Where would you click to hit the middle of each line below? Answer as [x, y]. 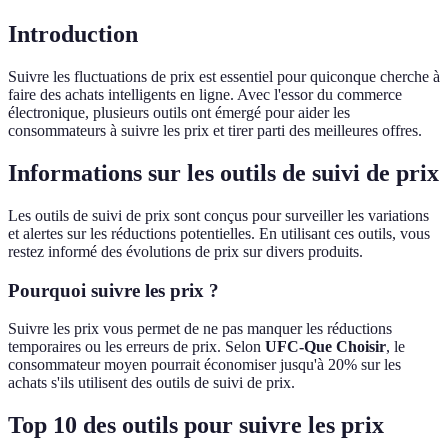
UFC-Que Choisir [325, 347]
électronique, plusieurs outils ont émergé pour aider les [179, 113]
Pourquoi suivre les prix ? [113, 290]
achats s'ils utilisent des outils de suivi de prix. [151, 383]
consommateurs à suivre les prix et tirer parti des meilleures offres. [215, 131]
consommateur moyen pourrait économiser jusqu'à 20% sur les [204, 365]
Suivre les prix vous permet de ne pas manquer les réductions [200, 329]
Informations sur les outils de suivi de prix [223, 173]
